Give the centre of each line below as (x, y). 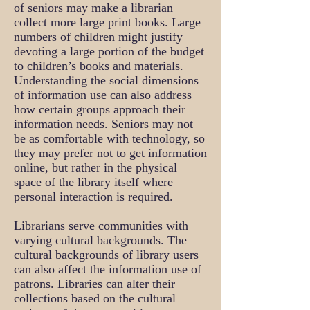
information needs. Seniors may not (103, 124)
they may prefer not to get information (110, 153)
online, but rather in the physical (95, 167)
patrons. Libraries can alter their (94, 284)
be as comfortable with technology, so (109, 138)
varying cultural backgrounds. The (100, 240)
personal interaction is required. (93, 197)
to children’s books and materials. (99, 66)
